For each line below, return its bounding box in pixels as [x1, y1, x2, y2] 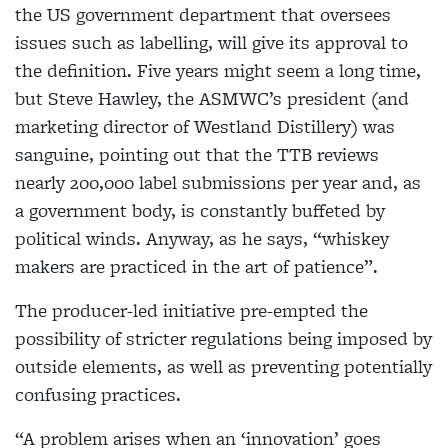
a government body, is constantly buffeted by [15, 197, 385, 225]
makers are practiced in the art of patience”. [15, 253, 378, 281]
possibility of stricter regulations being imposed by [15, 325, 432, 353]
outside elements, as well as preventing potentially [15, 353, 432, 381]
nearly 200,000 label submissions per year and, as [15, 169, 421, 197]
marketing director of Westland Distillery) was [15, 113, 395, 141]
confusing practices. [15, 381, 181, 409]
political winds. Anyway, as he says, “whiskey [15, 225, 389, 253]
